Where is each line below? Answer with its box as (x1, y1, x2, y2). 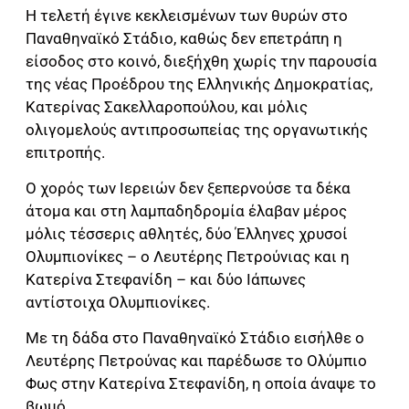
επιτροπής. (26, 142, 105, 162)
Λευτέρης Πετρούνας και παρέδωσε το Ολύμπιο (26, 351, 367, 371)
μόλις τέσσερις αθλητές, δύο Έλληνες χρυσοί (26, 225, 348, 244)
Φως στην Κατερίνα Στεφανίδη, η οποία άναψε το (26, 374, 376, 393)
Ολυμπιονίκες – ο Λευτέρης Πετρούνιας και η (26, 247, 350, 267)
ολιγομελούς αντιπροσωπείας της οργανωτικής (26, 120, 368, 139)
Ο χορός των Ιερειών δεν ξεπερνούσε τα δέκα (26, 179, 351, 198)
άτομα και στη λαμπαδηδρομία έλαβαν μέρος (26, 202, 347, 221)
